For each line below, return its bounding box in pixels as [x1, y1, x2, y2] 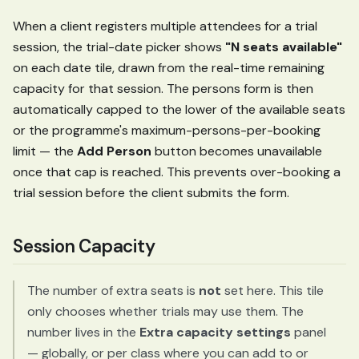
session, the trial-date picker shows [13, 38, 225, 56]
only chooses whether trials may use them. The [27, 302, 304, 320]
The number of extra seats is [27, 281, 199, 299]
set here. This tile [221, 281, 324, 299]
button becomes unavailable [151, 143, 322, 160]
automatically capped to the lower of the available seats [13, 101, 345, 119]
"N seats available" [225, 38, 342, 56]
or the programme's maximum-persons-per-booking [13, 122, 321, 139]
